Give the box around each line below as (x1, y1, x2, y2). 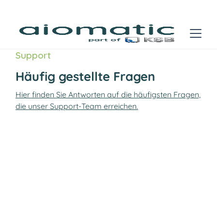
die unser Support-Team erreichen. (15, 101, 138, 111)
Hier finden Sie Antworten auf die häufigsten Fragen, (15, 90, 201, 99)
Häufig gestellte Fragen (15, 68, 155, 84)
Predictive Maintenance (15, 177, 101, 187)
